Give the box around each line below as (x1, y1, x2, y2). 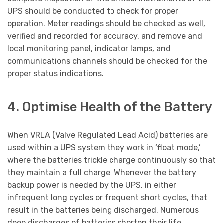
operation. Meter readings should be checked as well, (7, 18, 205, 28)
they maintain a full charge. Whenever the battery (7, 168, 196, 178)
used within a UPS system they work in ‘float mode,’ (7, 143, 201, 153)
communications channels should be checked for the (7, 56, 207, 66)
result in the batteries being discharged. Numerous (7, 205, 199, 215)
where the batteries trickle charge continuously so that (7, 155, 216, 165)
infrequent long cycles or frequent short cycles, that (7, 193, 207, 203)
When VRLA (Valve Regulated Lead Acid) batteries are (7, 130, 208, 140)
